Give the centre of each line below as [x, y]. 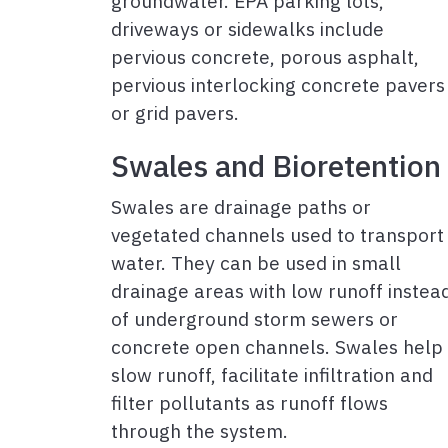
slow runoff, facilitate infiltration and [272, 375]
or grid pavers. [175, 113]
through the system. [199, 431]
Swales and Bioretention [276, 166]
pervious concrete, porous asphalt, [265, 57]
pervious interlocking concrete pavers [278, 85]
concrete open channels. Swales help [277, 347]
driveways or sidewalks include [247, 29]
